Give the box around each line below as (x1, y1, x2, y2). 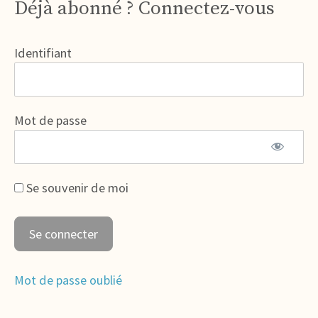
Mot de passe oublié (14, 272, 122, 289)
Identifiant (14, 45, 72, 62)
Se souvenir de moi (23, 180, 128, 197)
